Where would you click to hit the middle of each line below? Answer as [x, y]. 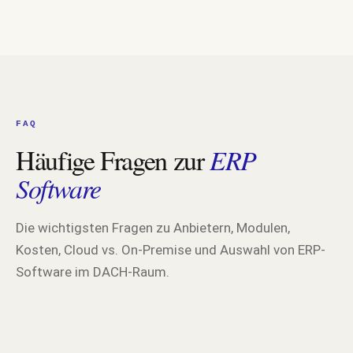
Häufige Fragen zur [113, 160]
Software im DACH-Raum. [93, 272]
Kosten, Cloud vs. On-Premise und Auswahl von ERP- [171, 250]
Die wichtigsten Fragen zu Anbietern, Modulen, [153, 228]
